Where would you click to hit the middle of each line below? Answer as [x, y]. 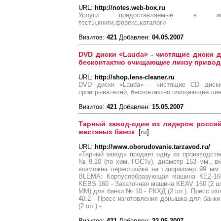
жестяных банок [107, 132]
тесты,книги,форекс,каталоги [122, 22]
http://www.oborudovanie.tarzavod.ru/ [152, 147]
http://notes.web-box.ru [130, 8]
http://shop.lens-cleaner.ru [135, 77]
